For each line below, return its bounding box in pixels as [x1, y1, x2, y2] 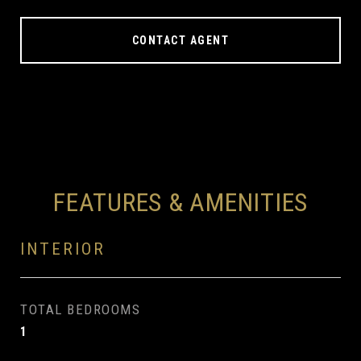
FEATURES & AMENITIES [53, 187, 308, 218]
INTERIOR [20, 239, 106, 259]
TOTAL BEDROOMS [20, 301, 140, 317]
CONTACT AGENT [131, 34, 230, 47]
